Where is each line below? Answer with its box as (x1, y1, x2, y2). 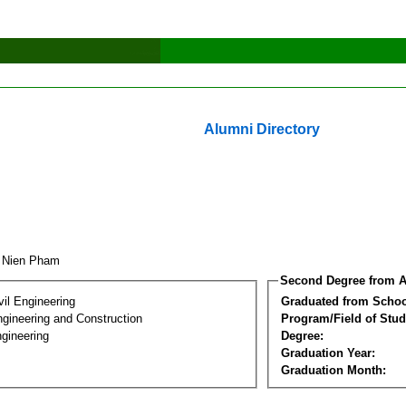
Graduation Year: (281, 345, 375, 360)
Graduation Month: (281, 362, 386, 377)
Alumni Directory (204, 121, 320, 137)
